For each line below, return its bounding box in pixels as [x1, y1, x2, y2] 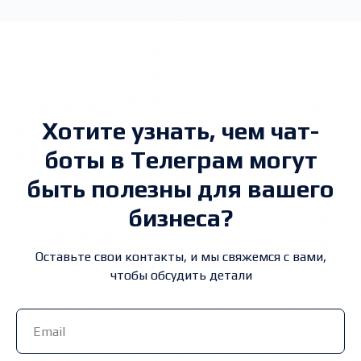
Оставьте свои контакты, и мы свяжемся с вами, [35, 249, 326, 264]
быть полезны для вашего [27, 175, 334, 203]
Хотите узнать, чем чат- [42, 117, 319, 145]
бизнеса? [127, 204, 234, 232]
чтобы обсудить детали [109, 268, 252, 283]
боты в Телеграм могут [44, 146, 317, 174]
